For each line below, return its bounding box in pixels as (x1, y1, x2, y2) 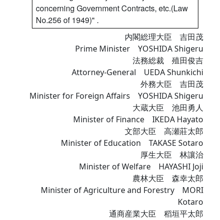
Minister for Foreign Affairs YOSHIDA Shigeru (29, 90, 203, 102)
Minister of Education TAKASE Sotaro (61, 137, 203, 149)
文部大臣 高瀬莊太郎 (125, 126, 203, 137)
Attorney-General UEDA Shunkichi (72, 67, 203, 78)
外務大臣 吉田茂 (140, 79, 203, 90)
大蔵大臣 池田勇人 (133, 102, 203, 113)
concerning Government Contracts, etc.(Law (35, 2, 188, 14)
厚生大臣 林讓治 (140, 149, 203, 161)
